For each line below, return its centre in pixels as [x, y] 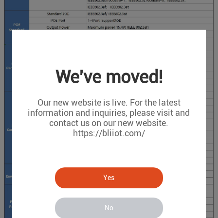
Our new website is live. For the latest [109, 102]
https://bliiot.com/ [109, 133]
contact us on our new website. [109, 123]
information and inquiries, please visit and [109, 113]
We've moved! [109, 77]
